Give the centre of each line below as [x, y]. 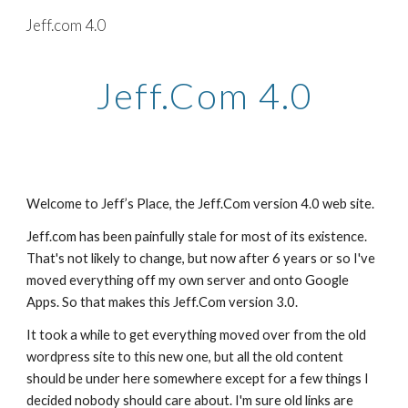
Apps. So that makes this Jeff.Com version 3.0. [163, 302]
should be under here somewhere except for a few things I [198, 378]
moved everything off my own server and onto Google [188, 280]
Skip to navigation [337, 34]
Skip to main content [79, 34]
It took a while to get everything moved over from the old [197, 335]
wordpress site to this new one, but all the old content [185, 357]
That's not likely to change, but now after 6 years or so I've [201, 258]
